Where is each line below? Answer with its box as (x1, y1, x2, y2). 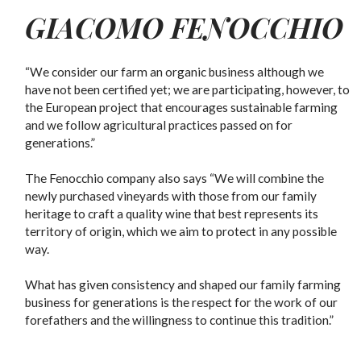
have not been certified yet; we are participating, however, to (25, 82, 351, 98)
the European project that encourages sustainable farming (25, 100, 338, 115)
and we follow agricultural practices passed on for (25, 118, 293, 133)
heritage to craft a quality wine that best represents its (25, 206, 319, 222)
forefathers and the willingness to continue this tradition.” (25, 313, 334, 328)
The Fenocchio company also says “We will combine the (25, 171, 325, 186)
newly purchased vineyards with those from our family (25, 189, 317, 204)
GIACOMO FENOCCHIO (25, 9, 344, 47)
